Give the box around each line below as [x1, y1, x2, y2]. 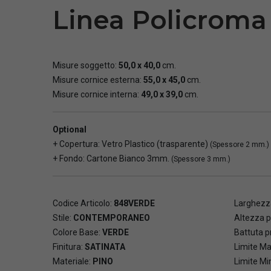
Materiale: [53, 256, 93, 267]
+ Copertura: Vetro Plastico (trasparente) [53, 139, 210, 149]
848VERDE [114, 198, 155, 209]
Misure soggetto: [53, 60, 119, 71]
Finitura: [53, 242, 85, 252]
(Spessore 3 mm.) [171, 155, 230, 164]
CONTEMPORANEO [73, 213, 150, 223]
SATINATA [85, 242, 125, 252]
